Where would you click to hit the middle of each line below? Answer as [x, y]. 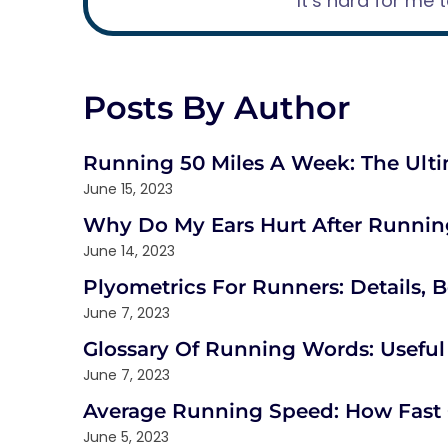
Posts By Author [216, 107]
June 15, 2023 [128, 189]
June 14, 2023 [129, 251]
